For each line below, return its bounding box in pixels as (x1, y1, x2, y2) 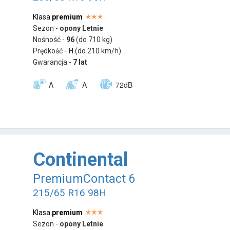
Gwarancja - (33, 57, 73, 66)
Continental (33, 148, 128, 170)
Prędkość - (33, 46, 69, 55)
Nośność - (33, 35, 67, 44)
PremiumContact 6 (33, 171, 136, 186)
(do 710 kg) (76, 35, 113, 44)
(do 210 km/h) (75, 46, 122, 55)
